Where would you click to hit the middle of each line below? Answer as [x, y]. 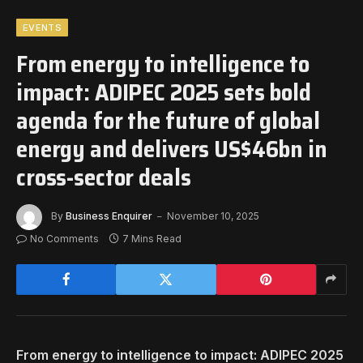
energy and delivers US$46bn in [172, 149]
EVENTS [42, 27]
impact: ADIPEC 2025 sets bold [164, 92]
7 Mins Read [152, 238]
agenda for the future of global [168, 120]
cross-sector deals [104, 177]
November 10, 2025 [213, 216]
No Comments [64, 238]
